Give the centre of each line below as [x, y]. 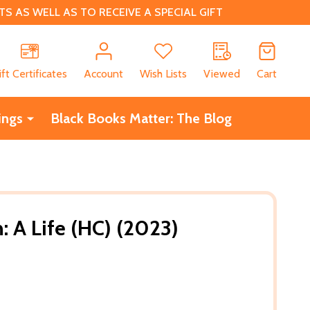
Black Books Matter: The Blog [141, 118]
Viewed [222, 73]
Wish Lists [163, 73]
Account [103, 73]
